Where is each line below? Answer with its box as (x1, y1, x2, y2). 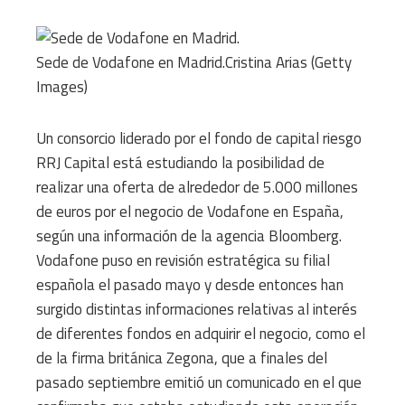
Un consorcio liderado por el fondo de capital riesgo (36, 126, 362, 150)
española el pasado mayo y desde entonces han (36, 272, 344, 297)
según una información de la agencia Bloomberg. (36, 223, 342, 248)
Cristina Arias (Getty (225, 50, 352, 74)
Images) (36, 74, 88, 99)
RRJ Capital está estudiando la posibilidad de (36, 150, 325, 174)
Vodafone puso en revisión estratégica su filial (36, 248, 330, 272)
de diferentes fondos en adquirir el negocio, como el (36, 321, 365, 345)
